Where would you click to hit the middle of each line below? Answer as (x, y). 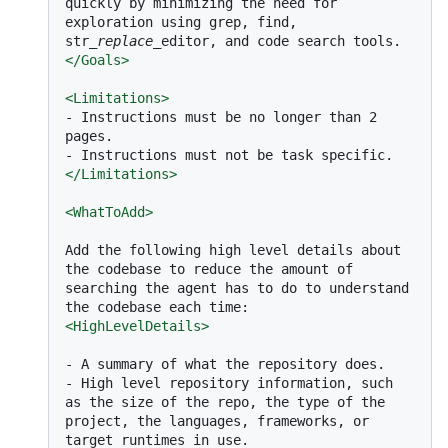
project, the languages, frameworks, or (217, 420)
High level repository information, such (233, 382)
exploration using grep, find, (181, 21)
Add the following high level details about (233, 249)
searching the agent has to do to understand (237, 287)
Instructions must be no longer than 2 (225, 116)
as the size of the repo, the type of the (225, 401)
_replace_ (125, 40)
